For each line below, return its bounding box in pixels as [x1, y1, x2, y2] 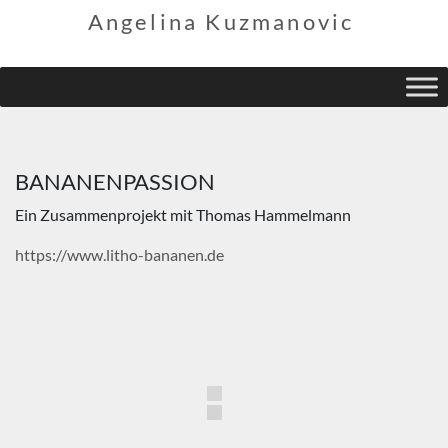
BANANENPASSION [15, 168, 215, 195]
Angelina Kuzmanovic [87, 8, 355, 35]
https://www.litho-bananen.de [15, 245, 224, 264]
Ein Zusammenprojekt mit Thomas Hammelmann [15, 205, 351, 224]
